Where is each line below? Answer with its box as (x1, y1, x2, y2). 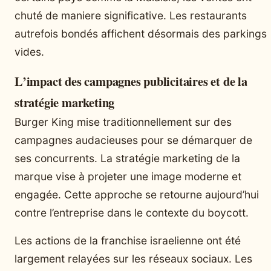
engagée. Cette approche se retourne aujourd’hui (15, 188, 259, 201)
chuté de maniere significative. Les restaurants (15, 8, 247, 22)
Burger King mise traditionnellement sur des (15, 115, 232, 128)
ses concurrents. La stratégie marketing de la (15, 151, 240, 165)
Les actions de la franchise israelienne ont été (15, 233, 241, 247)
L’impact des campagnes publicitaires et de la (15, 71, 247, 90)
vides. (15, 45, 44, 58)
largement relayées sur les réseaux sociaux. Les (15, 252, 252, 265)
